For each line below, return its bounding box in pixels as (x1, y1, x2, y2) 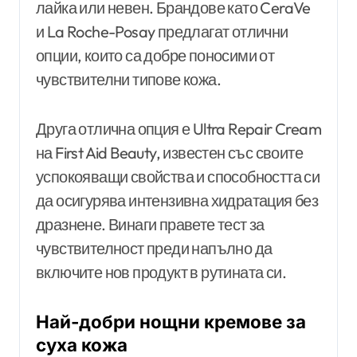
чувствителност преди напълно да (36, 238, 273, 259)
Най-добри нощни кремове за (36, 311, 306, 333)
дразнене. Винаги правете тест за (36, 214, 265, 235)
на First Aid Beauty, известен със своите (36, 143, 303, 163)
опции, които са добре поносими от (36, 45, 275, 66)
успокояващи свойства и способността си (36, 167, 320, 187)
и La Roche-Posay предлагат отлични (36, 22, 288, 42)
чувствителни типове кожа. (36, 69, 221, 90)
